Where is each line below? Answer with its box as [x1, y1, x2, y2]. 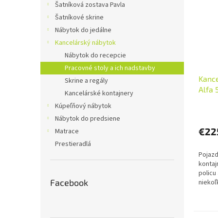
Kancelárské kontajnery [65, 89, 133, 99]
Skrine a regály [65, 76, 108, 86]
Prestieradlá [55, 139, 91, 149]
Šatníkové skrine [55, 13, 104, 23]
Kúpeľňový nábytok [55, 101, 111, 111]
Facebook [50, 177, 88, 188]
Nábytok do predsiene [55, 114, 120, 124]
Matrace [55, 127, 79, 137]
